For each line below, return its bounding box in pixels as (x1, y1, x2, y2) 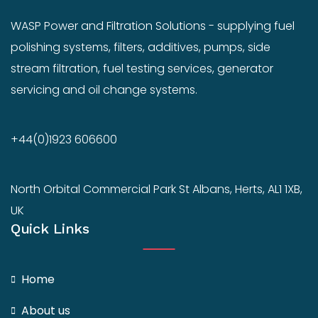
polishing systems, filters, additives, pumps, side (11, 38, 270, 55)
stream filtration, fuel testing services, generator (11, 60, 273, 77)
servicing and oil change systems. (11, 81, 197, 98)
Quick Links (11, 219, 89, 237)
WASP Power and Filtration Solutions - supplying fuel (11, 17, 295, 34)
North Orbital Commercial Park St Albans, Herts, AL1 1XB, (11, 180, 302, 197)
